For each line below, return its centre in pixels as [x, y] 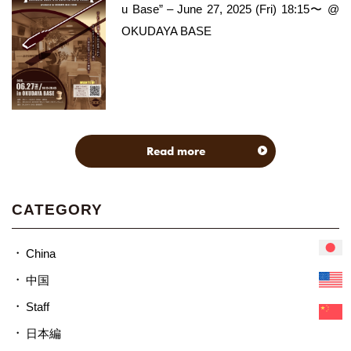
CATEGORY [57, 209]
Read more [175, 151]
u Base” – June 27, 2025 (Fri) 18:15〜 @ [230, 9]
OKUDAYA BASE [167, 31]
